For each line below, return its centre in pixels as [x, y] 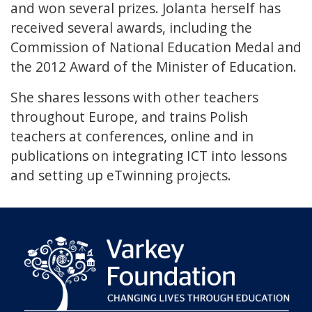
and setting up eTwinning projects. [121, 175]
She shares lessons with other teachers [134, 97]
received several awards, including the [131, 28]
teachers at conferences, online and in [132, 136]
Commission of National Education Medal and [156, 47]
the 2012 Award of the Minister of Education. [154, 67]
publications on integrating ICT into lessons [149, 156]
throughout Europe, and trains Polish [129, 117]
